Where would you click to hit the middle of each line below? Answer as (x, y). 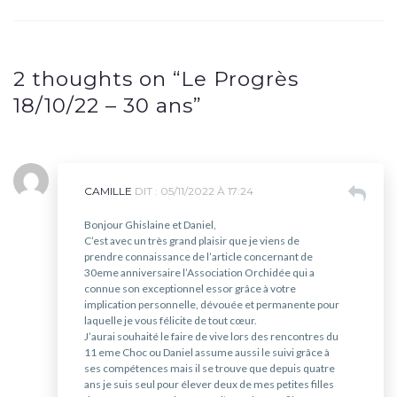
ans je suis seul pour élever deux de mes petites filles (209, 385)
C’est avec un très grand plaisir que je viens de (192, 241)
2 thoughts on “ (97, 79)
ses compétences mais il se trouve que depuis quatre (210, 369)
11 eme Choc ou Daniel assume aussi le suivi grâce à (207, 353)
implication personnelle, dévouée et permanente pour (212, 305)
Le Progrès (240, 79)
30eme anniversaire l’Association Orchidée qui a (199, 273)
